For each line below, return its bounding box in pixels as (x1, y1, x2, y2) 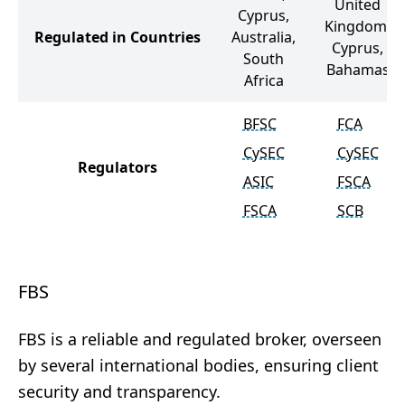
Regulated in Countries (34, 27, 201, 47)
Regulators (78, 157, 157, 177)
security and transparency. (18, 381, 221, 402)
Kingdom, (325, 16, 391, 36)
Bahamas (325, 60, 390, 80)
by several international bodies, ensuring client (18, 354, 379, 376)
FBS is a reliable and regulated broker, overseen (18, 328, 381, 350)
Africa (243, 71, 284, 90)
